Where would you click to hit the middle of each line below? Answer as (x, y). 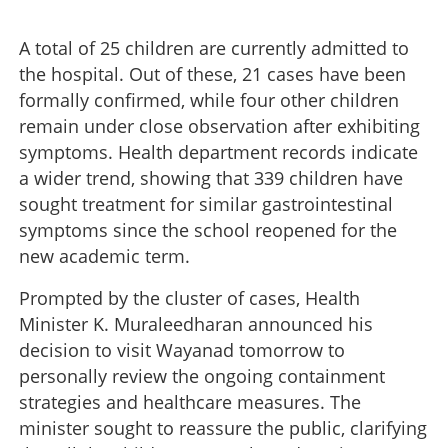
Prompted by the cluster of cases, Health (189, 297)
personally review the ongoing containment (202, 375)
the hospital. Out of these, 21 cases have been (212, 73)
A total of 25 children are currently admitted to (214, 47)
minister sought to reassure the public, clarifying (223, 427)
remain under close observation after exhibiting (219, 125)
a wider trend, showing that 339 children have (211, 177)
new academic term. (104, 255)
